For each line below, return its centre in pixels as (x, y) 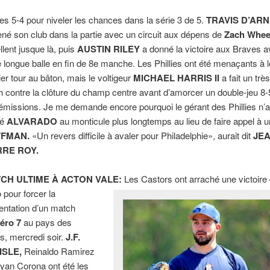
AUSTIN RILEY (109, 49)
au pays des (48, 222)
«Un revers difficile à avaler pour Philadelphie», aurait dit (143, 135)
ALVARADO (32, 121)
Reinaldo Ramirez (58, 251)
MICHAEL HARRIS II (177, 77)
